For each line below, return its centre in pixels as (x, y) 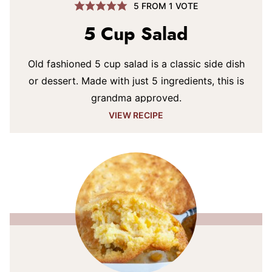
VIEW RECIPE (136, 115)
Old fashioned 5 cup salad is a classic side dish (136, 64)
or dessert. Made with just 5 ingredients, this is (136, 81)
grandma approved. (136, 98)
